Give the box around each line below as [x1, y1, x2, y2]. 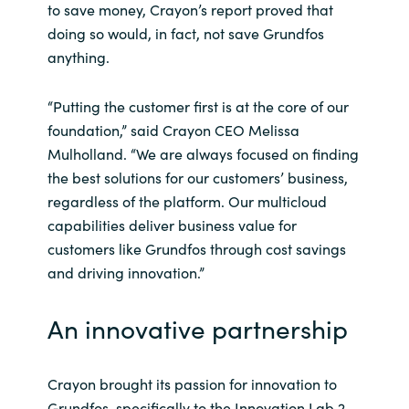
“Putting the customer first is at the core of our [47, 95, 349, 116]
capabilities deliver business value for [47, 214, 297, 235]
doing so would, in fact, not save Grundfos [47, 23, 324, 44]
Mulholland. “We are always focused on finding [47, 142, 359, 163]
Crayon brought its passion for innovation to [47, 372, 337, 393]
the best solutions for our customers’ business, [47, 166, 348, 187]
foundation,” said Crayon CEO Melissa [47, 119, 299, 140]
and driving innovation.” [47, 261, 204, 282]
